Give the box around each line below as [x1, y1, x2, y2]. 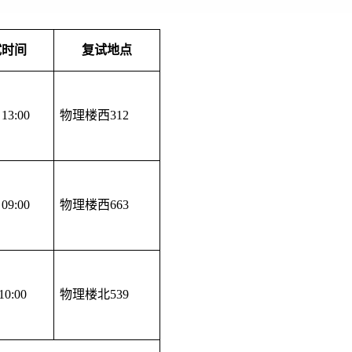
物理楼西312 [60, 108, 129, 122]
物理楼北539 [60, 288, 129, 301]
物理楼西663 [60, 198, 129, 211]
